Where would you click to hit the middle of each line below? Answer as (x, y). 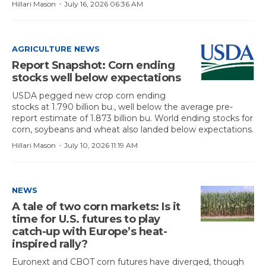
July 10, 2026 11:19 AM (101, 145)
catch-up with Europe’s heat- (89, 232)
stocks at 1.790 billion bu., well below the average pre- (122, 107)
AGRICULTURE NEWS (56, 49)
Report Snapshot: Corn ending (93, 65)
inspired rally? (50, 244)
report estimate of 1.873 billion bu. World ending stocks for (132, 118)
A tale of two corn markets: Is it (96, 207)
